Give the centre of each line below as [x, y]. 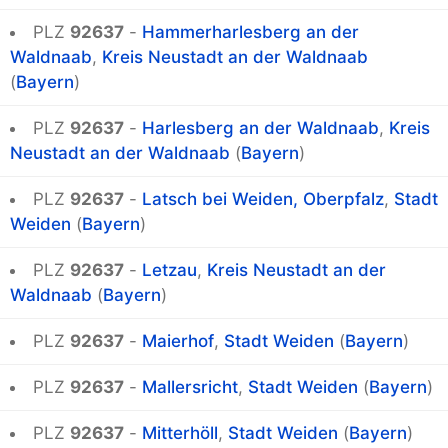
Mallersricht [190, 387]
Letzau [169, 270]
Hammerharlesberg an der [250, 32]
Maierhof [178, 341]
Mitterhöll [180, 433]
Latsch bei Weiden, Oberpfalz [263, 199]
